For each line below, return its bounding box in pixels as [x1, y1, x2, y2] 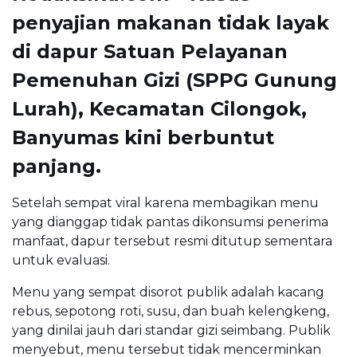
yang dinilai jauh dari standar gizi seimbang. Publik [12, 322, 331, 338]
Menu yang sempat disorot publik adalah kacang [12, 284, 324, 300]
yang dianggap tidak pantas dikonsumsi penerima [12, 214, 328, 229]
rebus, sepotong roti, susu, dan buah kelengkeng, [12, 303, 329, 319]
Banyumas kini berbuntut [12, 125, 274, 149]
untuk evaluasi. [12, 252, 110, 268]
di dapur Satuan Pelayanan [12, 39, 288, 63]
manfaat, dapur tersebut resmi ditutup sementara [12, 233, 332, 249]
